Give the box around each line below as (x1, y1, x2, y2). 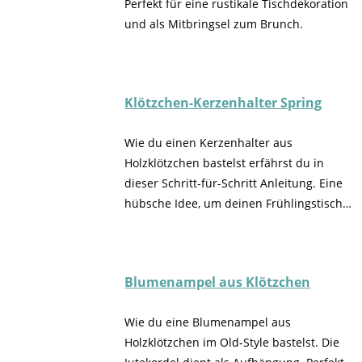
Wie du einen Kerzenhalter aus (124, 135, 293, 151)
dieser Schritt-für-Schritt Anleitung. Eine (124, 175, 343, 192)
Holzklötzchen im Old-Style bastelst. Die (124, 335, 340, 351)
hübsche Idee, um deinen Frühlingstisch (124, 196, 343, 212)
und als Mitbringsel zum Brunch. (124, 16, 304, 32)
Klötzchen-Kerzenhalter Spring (124, 94, 322, 112)
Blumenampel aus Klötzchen (124, 273, 311, 292)
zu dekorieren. (124, 216, 204, 232)
